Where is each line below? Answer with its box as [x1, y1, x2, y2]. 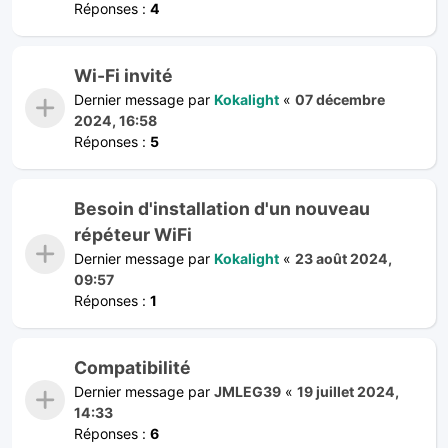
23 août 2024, [295, 249, 392, 267]
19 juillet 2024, [297, 382, 399, 400]
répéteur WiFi [74, 223, 192, 245]
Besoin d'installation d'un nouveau [74, 197, 370, 219]
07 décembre [295, 90, 385, 108]
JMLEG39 [214, 382, 281, 400]
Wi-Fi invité [74, 64, 173, 86]
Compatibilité [74, 356, 191, 378]
